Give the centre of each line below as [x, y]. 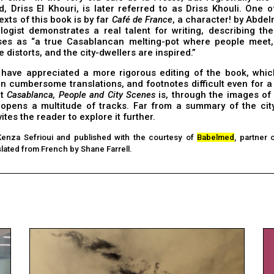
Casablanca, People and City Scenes [81, 95]
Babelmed [216, 138]
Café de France [142, 20]
